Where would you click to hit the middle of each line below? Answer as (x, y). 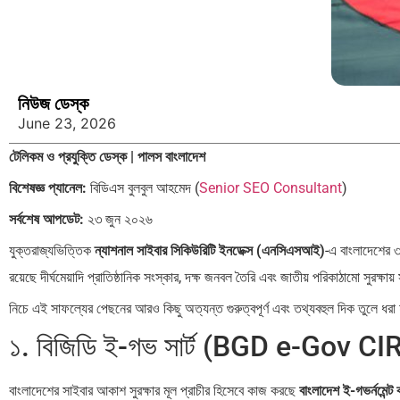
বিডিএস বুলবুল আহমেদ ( (143, 188)
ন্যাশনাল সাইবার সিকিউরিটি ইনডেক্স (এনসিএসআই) (210, 251)
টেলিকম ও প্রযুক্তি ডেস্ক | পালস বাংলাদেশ (107, 157)
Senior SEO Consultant (271, 188)
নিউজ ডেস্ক (53, 104)
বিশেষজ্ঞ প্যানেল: (48, 188)
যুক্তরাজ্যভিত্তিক (52, 251)
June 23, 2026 (67, 124)
